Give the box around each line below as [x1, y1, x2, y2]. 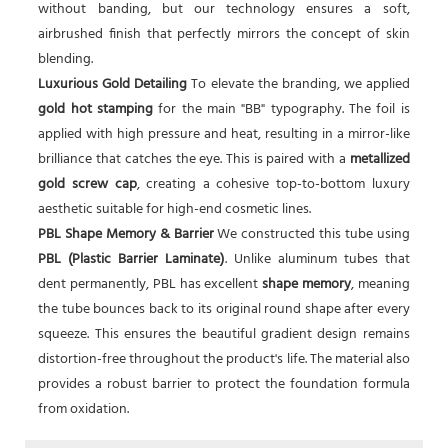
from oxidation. [38, 398, 130, 422]
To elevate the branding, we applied [187, 73, 410, 97]
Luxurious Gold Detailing [38, 73, 188, 97]
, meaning [350, 273, 410, 297]
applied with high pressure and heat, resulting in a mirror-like [38, 123, 410, 147]
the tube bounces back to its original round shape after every [38, 298, 410, 322]
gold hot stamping [38, 98, 154, 122]
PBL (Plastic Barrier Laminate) [38, 248, 225, 272]
